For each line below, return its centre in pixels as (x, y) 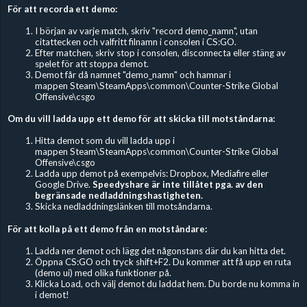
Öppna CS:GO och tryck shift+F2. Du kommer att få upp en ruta (163, 261)
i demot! (52, 294)
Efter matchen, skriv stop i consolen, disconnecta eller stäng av (160, 52)
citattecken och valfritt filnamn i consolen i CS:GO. (136, 41)
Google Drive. (63, 185)
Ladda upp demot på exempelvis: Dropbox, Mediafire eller (151, 174)
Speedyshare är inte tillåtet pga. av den (177, 185)
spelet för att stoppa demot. (91, 63)
